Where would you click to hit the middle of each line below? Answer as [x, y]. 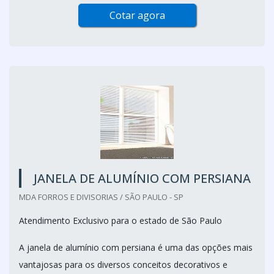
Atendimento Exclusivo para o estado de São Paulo [120, 220]
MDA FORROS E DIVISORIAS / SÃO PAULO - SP [101, 197]
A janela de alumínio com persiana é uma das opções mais [136, 247]
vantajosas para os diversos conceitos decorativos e [123, 265]
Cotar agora [137, 15]
